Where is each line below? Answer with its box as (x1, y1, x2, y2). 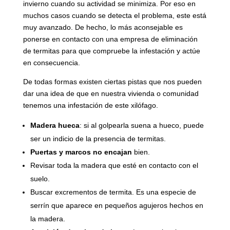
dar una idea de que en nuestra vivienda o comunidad (23, 89, 199, 98)
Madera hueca (30, 121, 80, 130)
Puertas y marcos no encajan (30, 148, 132, 157)
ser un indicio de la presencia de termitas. (30, 135, 166, 143)
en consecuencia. (23, 59, 80, 67)
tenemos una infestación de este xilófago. (23, 101, 158, 110)
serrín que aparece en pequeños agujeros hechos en (30, 201, 203, 210)
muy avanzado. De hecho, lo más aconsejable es (23, 23, 183, 32)
